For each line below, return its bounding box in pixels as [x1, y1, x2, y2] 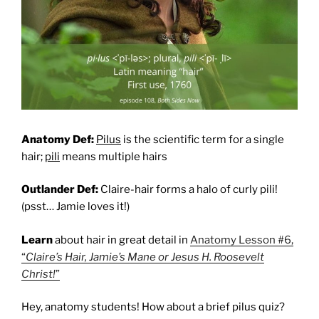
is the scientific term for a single [121, 132, 284, 146]
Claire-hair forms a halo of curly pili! [100, 183, 278, 197]
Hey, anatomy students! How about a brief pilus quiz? [21, 300, 285, 314]
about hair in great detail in [53, 233, 190, 246]
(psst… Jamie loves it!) [21, 200, 130, 214]
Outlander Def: [21, 183, 100, 197]
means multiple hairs [60, 150, 167, 163]
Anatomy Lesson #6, [190, 233, 293, 246]
